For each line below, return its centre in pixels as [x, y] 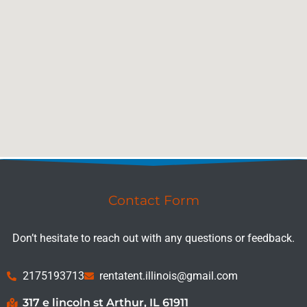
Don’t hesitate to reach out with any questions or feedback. [153, 238]
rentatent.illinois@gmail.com [169, 276]
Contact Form [153, 201]
